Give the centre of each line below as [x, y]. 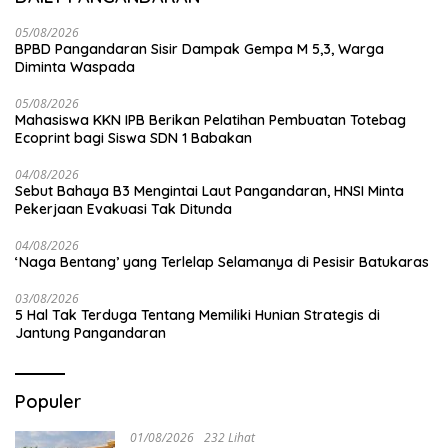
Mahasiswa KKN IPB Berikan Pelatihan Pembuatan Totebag [210, 120]
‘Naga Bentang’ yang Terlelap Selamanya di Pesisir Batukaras [222, 262]
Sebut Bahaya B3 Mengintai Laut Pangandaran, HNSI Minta [209, 191]
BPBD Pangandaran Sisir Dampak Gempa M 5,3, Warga [199, 49]
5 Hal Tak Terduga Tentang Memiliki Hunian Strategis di [197, 315]
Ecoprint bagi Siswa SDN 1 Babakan [133, 138]
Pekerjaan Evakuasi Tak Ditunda [123, 209]
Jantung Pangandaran [90, 333]
